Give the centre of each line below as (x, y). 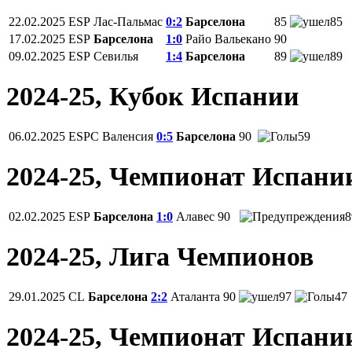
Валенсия (128, 137)
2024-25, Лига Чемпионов (160, 256)
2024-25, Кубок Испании (153, 97)
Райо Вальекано (228, 39)
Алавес (195, 216)
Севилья (116, 57)
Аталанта (195, 296)
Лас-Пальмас (128, 22)
